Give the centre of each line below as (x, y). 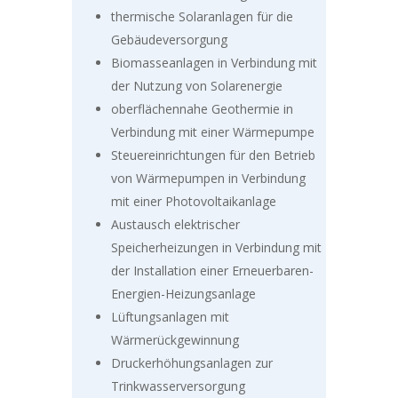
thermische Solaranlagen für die (202, 17)
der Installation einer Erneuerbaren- (212, 271)
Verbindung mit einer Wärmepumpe (212, 132)
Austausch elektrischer (175, 225)
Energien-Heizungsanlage (183, 294)
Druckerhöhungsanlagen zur (191, 363)
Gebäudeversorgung (169, 40)
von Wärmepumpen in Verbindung (208, 179)
